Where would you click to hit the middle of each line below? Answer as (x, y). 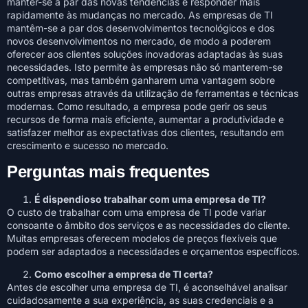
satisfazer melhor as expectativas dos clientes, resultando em (145, 133)
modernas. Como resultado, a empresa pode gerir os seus (137, 107)
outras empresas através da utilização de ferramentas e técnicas (153, 93)
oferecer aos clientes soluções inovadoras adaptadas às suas (145, 54)
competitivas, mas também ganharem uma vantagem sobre (141, 80)
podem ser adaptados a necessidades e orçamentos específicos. (153, 251)
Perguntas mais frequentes (108, 171)
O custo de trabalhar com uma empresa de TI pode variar (136, 212)
